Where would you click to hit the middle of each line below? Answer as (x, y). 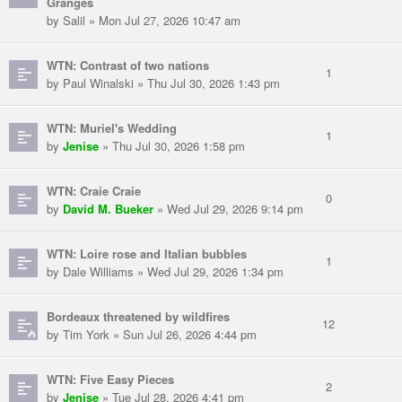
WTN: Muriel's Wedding (112, 128)
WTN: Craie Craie (94, 191)
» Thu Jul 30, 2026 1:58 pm (172, 146)
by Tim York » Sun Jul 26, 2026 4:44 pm (152, 335)
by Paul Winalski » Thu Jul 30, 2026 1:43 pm (163, 83)
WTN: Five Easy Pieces (110, 380)
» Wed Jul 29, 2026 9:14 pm (228, 209)
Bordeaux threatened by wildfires (138, 317)
